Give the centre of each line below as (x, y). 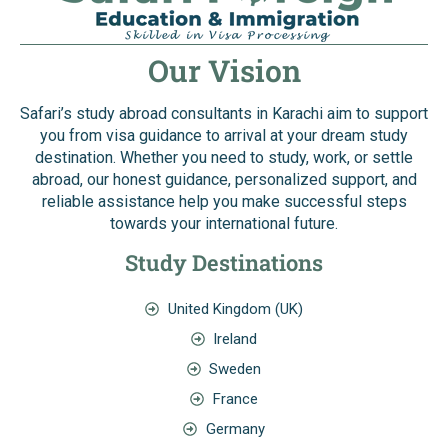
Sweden (235, 369)
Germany (235, 429)
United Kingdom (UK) (235, 309)
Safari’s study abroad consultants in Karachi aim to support (224, 114)
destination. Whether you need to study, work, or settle (224, 158)
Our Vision (224, 71)
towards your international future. (224, 224)
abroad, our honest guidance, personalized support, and (224, 180)
